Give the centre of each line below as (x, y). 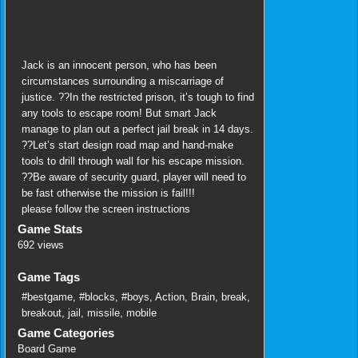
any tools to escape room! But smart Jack (119, 113)
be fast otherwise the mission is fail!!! (108, 193)
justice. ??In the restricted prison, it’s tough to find (138, 97)
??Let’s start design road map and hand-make (127, 145)
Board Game (47, 348)
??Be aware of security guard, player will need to (134, 177)
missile (103, 312)
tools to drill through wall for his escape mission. (133, 161)
